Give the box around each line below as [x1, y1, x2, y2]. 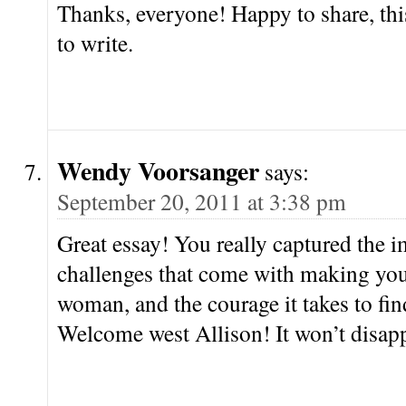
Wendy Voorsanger [57, 152, 259, 189]
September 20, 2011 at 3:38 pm [57, 186, 346, 217]
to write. [57, 27, 133, 59]
